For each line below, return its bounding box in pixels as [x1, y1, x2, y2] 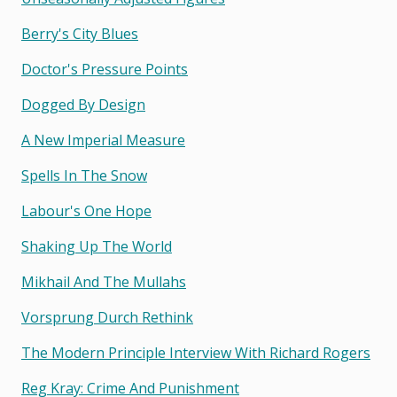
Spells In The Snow [21, 166, 147, 186]
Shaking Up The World [21, 237, 172, 257]
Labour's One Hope [21, 201, 152, 222]
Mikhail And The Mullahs [21, 272, 186, 292]
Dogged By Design [21, 95, 145, 115]
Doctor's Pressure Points [21, 59, 188, 80]
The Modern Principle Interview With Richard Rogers [21, 343, 370, 363]
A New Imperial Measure [21, 130, 185, 151]
